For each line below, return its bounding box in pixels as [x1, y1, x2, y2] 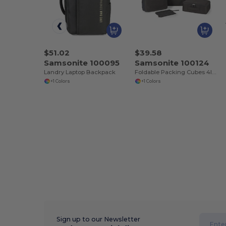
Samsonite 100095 [44, 58, 120, 68]
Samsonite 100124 [135, 58, 210, 68]
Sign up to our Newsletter [56, 215, 141, 223]
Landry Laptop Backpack [44, 69, 116, 76]
